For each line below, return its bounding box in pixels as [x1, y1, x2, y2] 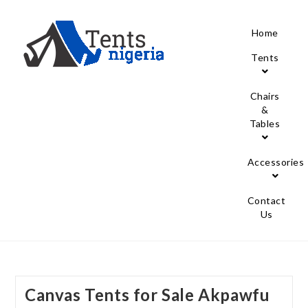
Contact [247, 195, 286, 206]
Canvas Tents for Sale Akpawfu [24, 285, 270, 305]
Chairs [250, 90, 280, 102]
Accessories [247, 156, 305, 168]
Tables [250, 118, 280, 129]
